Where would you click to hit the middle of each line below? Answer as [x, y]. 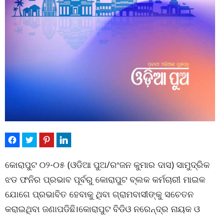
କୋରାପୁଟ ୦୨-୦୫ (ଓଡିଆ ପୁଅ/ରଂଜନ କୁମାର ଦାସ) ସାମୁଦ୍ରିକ [107, 165]
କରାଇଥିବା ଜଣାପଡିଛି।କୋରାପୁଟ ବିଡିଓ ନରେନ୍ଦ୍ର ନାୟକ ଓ [102, 209]
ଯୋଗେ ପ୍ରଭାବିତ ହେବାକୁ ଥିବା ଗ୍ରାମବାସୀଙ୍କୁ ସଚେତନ [99, 194]
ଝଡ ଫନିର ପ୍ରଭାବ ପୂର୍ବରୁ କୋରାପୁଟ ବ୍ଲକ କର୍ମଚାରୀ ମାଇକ [105, 179]
